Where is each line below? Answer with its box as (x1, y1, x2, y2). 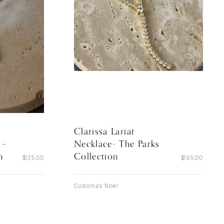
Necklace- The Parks (74, 136, 160, 151)
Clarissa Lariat (74, 123, 135, 139)
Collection (74, 148, 118, 164)
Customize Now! (74, 180, 118, 190)
